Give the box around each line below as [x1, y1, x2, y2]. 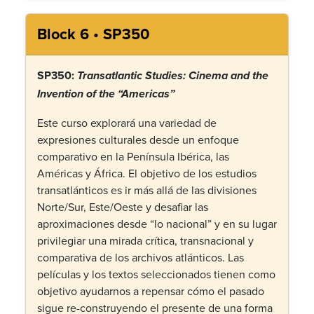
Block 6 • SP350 [37, 23, 149, 45]
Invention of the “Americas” [37, 88, 175, 102]
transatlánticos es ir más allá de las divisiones [37, 182, 257, 198]
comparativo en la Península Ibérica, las [37, 149, 229, 164]
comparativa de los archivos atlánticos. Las [37, 250, 244, 265]
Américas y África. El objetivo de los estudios [37, 165, 257, 181]
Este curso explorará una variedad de [37, 115, 217, 130]
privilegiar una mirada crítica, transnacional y [37, 233, 254, 248]
